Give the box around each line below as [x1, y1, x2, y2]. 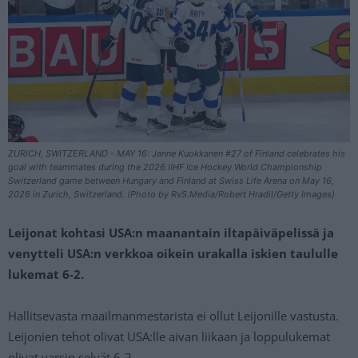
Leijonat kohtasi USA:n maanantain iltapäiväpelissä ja [8, 225, 334, 241]
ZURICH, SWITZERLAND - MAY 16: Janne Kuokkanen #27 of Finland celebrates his [8, 148, 345, 160]
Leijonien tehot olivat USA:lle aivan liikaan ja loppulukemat [8, 328, 330, 345]
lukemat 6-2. [8, 266, 84, 283]
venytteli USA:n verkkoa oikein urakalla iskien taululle [8, 245, 338, 262]
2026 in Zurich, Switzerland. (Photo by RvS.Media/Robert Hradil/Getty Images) [8, 189, 335, 201]
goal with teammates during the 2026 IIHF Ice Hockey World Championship [8, 161, 322, 173]
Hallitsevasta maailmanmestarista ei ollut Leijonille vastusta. [8, 308, 339, 324]
